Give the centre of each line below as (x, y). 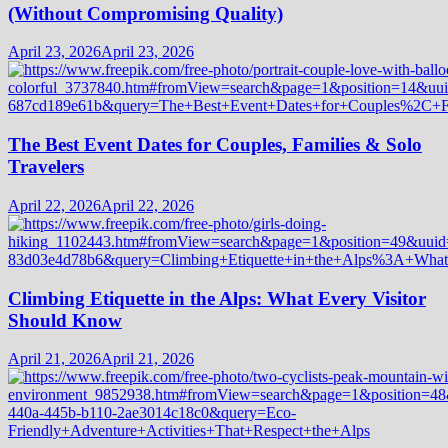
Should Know (65, 320)
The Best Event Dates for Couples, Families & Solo (215, 145)
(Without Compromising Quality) (145, 13)
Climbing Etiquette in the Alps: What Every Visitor (217, 298)
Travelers (46, 167)
